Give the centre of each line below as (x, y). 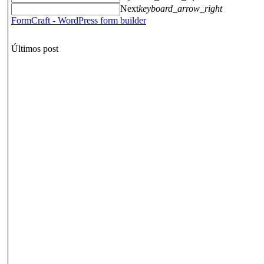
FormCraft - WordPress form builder (79, 20)
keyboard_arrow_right (180, 8)
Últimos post (35, 48)
